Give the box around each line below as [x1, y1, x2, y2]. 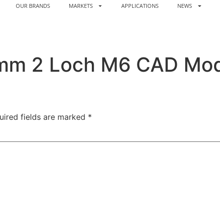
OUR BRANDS [15, 2, 50, 9]
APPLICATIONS [121, 2, 159, 9]
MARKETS [68, 2, 93, 9]
